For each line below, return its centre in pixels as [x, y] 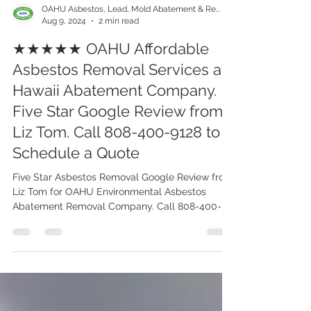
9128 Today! [39, 251]
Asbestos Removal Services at [119, 100]
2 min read [119, 51]
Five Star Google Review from [118, 142]
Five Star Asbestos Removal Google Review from [123, 208]
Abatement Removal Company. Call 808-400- [117, 237]
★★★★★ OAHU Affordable [111, 79]
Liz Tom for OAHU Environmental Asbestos [109, 222]
